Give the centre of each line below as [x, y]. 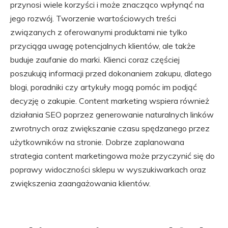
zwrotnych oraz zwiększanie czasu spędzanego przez [110, 128]
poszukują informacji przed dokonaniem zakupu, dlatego [111, 73]
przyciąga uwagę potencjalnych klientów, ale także [103, 46]
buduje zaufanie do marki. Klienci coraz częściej [95, 60]
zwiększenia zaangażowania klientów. [80, 183]
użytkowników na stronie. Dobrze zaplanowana [97, 142]
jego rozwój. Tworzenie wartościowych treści [93, 18]
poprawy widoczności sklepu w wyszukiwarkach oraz [108, 169]
